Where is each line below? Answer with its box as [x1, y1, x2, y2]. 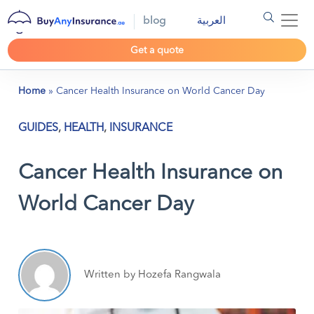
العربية [197, 16, 226, 27]
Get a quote [130, 46, 184, 55]
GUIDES [18, 123, 59, 135]
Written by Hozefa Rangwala [84, 269, 221, 280]
